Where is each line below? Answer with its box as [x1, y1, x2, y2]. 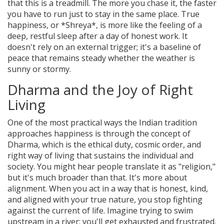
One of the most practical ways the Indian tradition [7, 116, 197, 128]
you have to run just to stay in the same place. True [7, 8, 199, 19]
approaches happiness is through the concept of [7, 127, 190, 139]
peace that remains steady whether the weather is [7, 52, 195, 63]
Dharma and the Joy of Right [7, 79, 193, 99]
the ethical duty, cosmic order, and [73, 138, 201, 150]
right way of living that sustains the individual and [7, 149, 193, 161]
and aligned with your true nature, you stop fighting [7, 193, 202, 205]
